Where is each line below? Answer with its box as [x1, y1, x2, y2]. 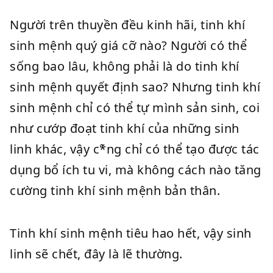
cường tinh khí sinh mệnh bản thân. [10, 182, 220, 199]
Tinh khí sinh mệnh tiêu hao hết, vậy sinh [10, 225, 252, 241]
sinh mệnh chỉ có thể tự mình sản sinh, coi [10, 99, 260, 116]
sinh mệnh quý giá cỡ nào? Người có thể [10, 37, 247, 54]
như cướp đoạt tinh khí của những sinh [10, 120, 239, 136]
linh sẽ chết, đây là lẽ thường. [10, 246, 183, 262]
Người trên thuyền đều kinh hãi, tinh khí [10, 16, 245, 33]
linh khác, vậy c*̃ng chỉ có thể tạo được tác [10, 141, 260, 157]
